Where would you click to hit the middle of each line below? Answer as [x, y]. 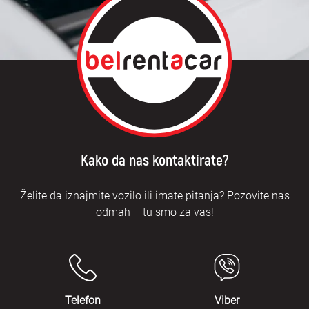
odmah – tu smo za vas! [154, 212]
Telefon [82, 300]
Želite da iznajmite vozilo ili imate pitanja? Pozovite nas [154, 195]
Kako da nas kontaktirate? [154, 160]
